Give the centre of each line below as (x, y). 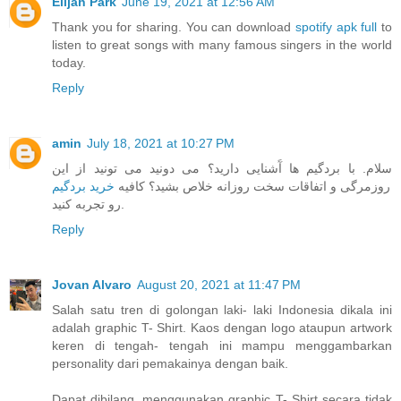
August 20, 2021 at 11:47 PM (219, 284)
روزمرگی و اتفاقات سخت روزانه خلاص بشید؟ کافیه (252, 186)
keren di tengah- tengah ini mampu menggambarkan (222, 345)
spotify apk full (336, 26)
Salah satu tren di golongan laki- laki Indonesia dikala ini (222, 309)
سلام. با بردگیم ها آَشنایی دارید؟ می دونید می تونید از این (222, 168)
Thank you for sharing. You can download (174, 26)
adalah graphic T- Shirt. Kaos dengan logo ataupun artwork (222, 327)
